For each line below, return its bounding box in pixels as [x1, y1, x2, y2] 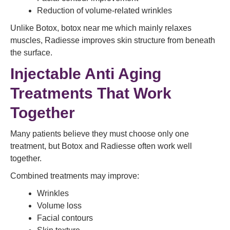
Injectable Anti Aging [10, 65, 161, 82]
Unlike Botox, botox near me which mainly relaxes [10, 24, 191, 32]
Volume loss [37, 201, 82, 210]
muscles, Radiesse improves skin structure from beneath [10, 36, 215, 45]
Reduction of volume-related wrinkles [37, 6, 172, 15]
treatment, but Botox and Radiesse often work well [10, 142, 192, 150]
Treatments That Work [10, 85, 171, 102]
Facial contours [37, 214, 93, 222]
